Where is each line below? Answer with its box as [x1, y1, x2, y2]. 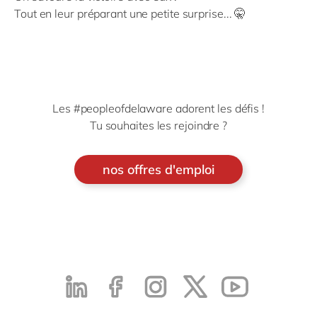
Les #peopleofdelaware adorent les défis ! [52, 100, 265, 115]
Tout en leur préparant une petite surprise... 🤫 [14, 6, 246, 21]
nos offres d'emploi [103, 161, 214, 178]
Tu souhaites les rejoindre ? [89, 117, 228, 132]
